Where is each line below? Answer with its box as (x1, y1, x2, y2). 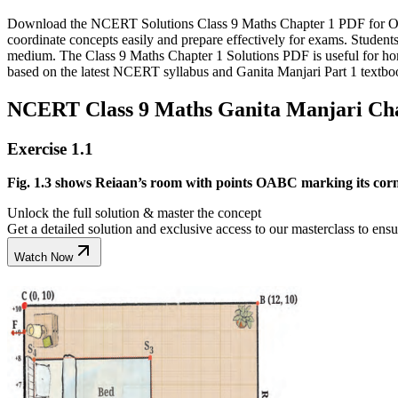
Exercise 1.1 (7, 139, 93, 158)
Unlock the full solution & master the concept (7, 205, 261, 221)
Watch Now (14, 251, 73, 265)
